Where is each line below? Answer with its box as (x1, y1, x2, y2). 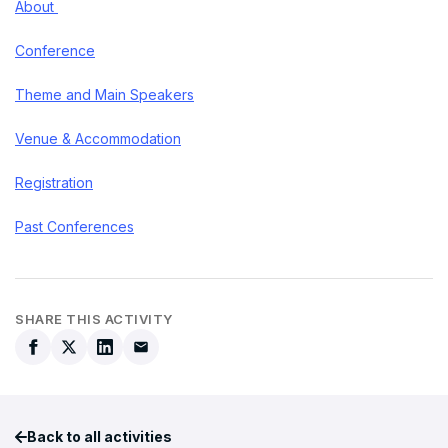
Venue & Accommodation (15, 130, 181, 148)
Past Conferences (15, 218, 134, 236)
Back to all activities (27, 428, 172, 446)
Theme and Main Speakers (15, 86, 194, 104)
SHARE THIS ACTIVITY (15, 311, 173, 328)
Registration (15, 174, 93, 192)
